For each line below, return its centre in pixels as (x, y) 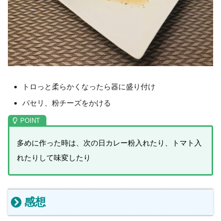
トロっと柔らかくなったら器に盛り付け (89, 86)
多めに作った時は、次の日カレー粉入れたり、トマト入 (109, 143)
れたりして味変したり (54, 157)
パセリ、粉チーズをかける (67, 103)
